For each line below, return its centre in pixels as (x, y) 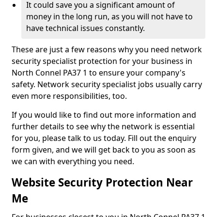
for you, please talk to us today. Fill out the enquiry (104, 138)
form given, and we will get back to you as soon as (104, 150)
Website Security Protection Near (102, 182)
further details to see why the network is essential (103, 126)
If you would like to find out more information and (104, 115)
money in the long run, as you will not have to (109, 16)
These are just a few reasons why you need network (107, 49)
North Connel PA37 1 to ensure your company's (99, 73)
